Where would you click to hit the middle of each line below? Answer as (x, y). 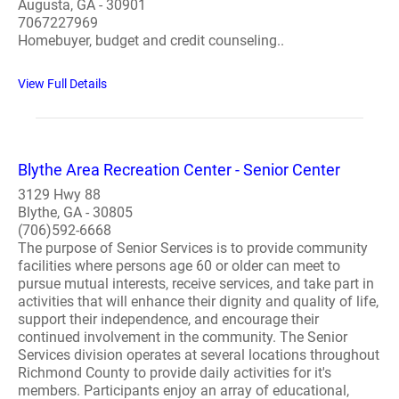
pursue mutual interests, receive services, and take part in (196, 284)
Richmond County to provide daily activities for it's (175, 373)
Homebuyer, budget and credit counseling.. (151, 41)
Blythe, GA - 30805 (75, 212)
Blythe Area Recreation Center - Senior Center (179, 170)
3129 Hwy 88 (59, 195)
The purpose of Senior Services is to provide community (193, 248)
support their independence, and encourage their (168, 319)
